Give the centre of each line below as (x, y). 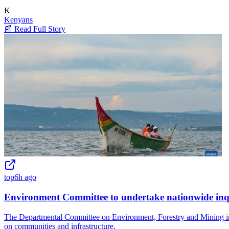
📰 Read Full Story (35, 29)
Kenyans (18, 20)
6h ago (25, 177)
